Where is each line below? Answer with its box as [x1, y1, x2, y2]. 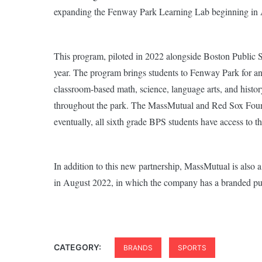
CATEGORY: [54, 242, 103, 253]
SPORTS [178, 243, 206, 253]
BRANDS [123, 243, 153, 253]
